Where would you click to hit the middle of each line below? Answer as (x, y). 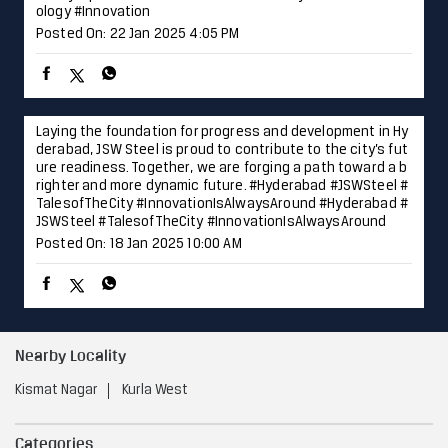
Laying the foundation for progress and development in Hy (222, 133)
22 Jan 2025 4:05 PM (174, 35)
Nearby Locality (70, 355)
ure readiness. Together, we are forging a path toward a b (222, 169)
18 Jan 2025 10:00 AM (175, 245)
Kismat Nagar (56, 390)
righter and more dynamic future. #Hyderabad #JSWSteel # (222, 187)
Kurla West (155, 390)
